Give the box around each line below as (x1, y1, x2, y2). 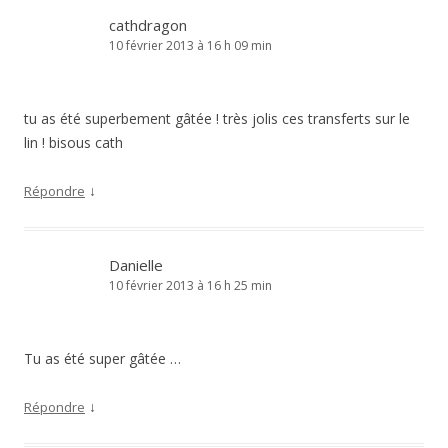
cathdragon (109, 15, 187, 35)
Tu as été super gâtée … (24, 349, 181, 368)
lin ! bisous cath (24, 133, 123, 152)
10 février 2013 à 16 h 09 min (109, 37, 272, 54)
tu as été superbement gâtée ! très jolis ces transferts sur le (24, 109, 410, 128)
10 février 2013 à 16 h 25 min (109, 277, 272, 294)
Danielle (109, 255, 163, 275)
